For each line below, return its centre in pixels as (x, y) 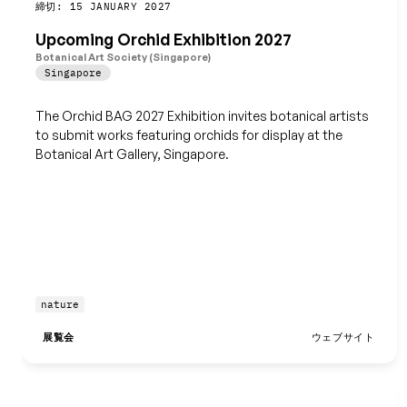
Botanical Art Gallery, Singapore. (132, 154)
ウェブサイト (343, 338)
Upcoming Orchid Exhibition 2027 (163, 40)
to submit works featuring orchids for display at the (189, 134)
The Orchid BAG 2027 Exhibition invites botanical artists (202, 115)
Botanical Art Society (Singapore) (123, 57)
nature (60, 305)
